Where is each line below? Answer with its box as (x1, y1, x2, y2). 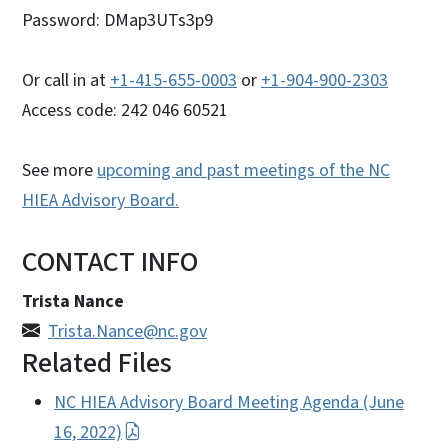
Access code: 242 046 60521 (22, 97, 228, 123)
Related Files (22, 342, 172, 383)
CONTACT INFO (22, 241, 198, 282)
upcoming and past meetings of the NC (97, 157, 390, 183)
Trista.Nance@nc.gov (48, 318, 207, 344)
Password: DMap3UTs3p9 (22, 7, 213, 33)
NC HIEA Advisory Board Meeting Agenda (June (54, 389, 404, 415)
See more (22, 157, 97, 183)
